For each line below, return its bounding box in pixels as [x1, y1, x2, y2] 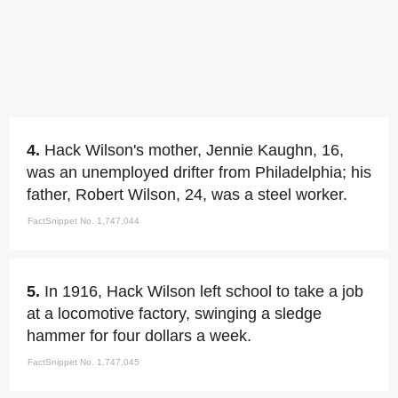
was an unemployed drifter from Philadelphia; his [27, 163, 371, 181]
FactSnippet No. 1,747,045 [28, 356, 139, 367]
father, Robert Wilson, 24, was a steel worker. [27, 185, 347, 203]
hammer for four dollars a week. [27, 326, 251, 345]
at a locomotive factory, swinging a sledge [27, 304, 322, 322]
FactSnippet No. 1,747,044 [28, 215, 139, 226]
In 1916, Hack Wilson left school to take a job [44, 282, 363, 300]
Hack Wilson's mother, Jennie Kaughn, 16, [44, 140, 344, 159]
